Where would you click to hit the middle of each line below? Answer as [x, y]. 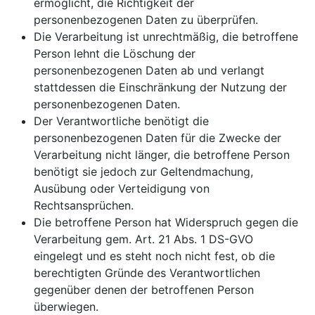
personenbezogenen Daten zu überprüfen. [146, 20]
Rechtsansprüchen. [84, 205]
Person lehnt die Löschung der [115, 53]
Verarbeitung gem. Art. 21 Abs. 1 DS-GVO [143, 239]
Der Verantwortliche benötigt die [121, 121]
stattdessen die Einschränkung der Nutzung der [160, 87]
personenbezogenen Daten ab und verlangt [149, 70]
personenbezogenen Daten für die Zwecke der [157, 138]
